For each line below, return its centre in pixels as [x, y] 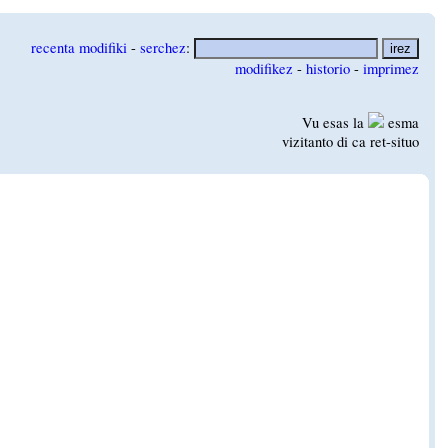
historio [328, 69]
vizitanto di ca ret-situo [351, 142]
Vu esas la [335, 123]
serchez [163, 48]
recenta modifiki [79, 48]
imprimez [391, 69]
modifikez [264, 69]
